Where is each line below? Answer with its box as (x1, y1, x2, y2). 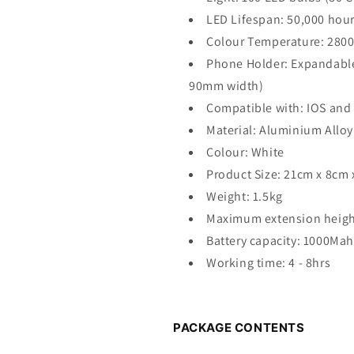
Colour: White (206, 143, 284, 160)
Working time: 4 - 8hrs (206, 254, 333, 271)
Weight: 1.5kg (206, 187, 283, 205)
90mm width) (189, 77, 267, 94)
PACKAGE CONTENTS (173, 320, 305, 336)
